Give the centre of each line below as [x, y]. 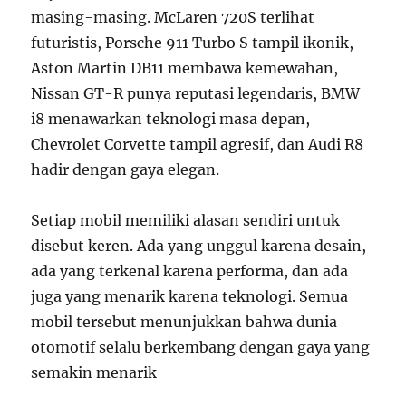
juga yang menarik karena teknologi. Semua [190, 297]
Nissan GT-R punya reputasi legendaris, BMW [196, 94]
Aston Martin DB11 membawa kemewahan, [185, 68]
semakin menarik [94, 373]
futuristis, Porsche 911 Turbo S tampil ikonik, [193, 43]
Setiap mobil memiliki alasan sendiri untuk [186, 221]
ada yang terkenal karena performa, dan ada [190, 271]
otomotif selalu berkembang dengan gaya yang [201, 348]
